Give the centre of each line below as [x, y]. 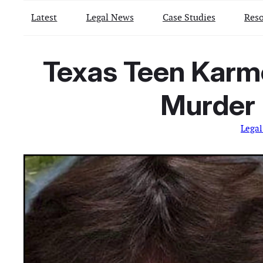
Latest [44, 17]
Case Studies [189, 17]
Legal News [110, 17]
